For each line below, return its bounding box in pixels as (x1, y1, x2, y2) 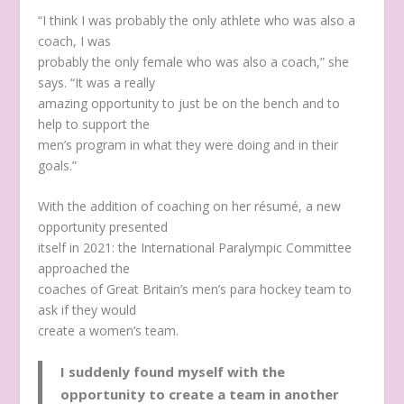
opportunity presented (38, 217, 169, 235)
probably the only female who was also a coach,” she (38, 52, 350, 70)
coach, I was (38, 32, 112, 50)
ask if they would (38, 300, 137, 318)
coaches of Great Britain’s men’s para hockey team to (38, 280, 353, 298)
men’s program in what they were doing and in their (38, 135, 339, 153)
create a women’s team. (38, 321, 179, 339)
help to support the (38, 115, 151, 133)
